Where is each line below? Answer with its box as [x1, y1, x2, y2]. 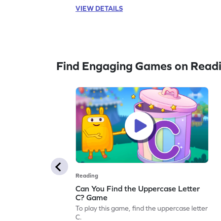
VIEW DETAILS [75, 4, 123, 12]
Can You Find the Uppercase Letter [75, 184, 200, 193]
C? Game [75, 192, 108, 202]
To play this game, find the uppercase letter [75, 204, 208, 212]
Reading [75, 172, 99, 179]
